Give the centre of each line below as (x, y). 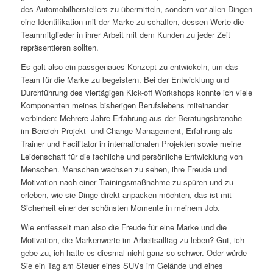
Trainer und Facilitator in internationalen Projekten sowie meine (131, 144)
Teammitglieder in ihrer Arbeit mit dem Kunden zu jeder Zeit (125, 35)
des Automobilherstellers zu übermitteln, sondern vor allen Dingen (136, 9)
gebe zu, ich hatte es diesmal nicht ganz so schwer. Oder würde (133, 253)
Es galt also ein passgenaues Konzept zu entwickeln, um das (129, 67)
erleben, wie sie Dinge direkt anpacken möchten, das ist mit (126, 195)
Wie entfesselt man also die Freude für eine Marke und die (123, 227)
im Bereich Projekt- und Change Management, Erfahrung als (126, 131)
